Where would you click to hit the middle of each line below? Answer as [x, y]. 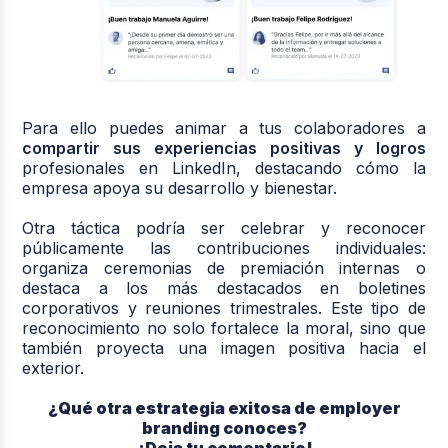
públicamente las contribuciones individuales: [224, 248]
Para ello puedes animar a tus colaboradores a [224, 128]
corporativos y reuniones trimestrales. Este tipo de [224, 308]
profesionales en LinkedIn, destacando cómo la [224, 168]
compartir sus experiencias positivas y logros [224, 148]
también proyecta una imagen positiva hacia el [224, 348]
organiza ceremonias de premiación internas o [224, 268]
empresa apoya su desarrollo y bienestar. [180, 188]
